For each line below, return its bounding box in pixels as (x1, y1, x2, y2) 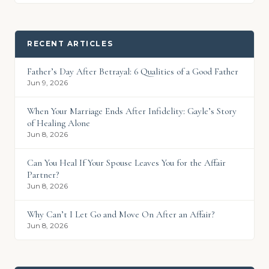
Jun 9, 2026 (27, 79, 68, 88)
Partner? (27, 169, 59, 181)
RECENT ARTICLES (27, 40, 113, 49)
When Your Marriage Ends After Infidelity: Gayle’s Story (27, 106, 237, 117)
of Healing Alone (27, 118, 90, 129)
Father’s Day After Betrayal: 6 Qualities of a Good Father (27, 66, 238, 77)
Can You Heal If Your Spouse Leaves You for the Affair (27, 157, 226, 169)
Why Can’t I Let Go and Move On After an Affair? (27, 209, 214, 220)
